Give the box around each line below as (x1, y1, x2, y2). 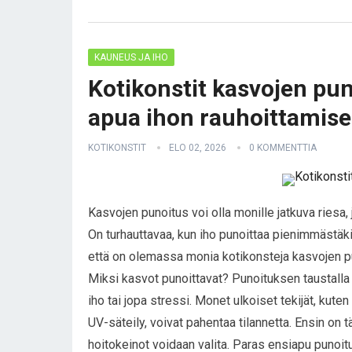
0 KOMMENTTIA (249, 142, 317, 153)
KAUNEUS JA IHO (94, 52, 168, 63)
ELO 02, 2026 (169, 142, 226, 153)
